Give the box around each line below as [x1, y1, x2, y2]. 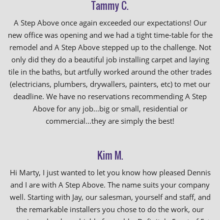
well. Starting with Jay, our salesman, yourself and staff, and [9, 192, 211, 202]
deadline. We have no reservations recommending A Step [13, 91, 207, 101]
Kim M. [97, 148, 123, 163]
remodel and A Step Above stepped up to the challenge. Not [9, 42, 211, 52]
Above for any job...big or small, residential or [32, 104, 188, 113]
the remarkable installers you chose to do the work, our [16, 204, 204, 214]
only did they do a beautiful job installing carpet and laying [11, 55, 209, 64]
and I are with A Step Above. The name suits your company [10, 180, 210, 190]
